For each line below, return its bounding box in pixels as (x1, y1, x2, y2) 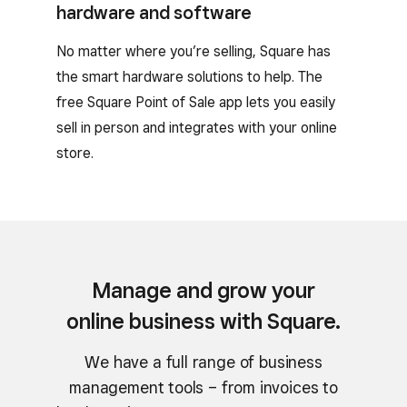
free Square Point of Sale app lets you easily (56, 93, 335, 111)
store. (56, 144, 94, 162)
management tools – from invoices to (69, 377, 338, 397)
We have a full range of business (84, 352, 323, 372)
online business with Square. (66, 307, 341, 334)
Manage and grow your (92, 276, 315, 303)
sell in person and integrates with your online (56, 118, 337, 136)
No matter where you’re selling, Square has (56, 42, 331, 60)
